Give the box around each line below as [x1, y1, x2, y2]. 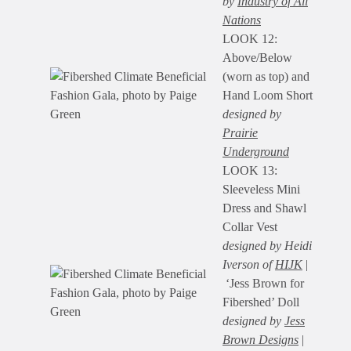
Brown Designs [223, 333, 299, 347]
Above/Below [223, 51, 292, 65]
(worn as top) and [223, 70, 309, 84]
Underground [223, 145, 289, 159]
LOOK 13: [223, 164, 277, 178]
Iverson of [223, 258, 275, 272]
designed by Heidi [223, 239, 312, 253]
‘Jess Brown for [223, 277, 304, 291]
